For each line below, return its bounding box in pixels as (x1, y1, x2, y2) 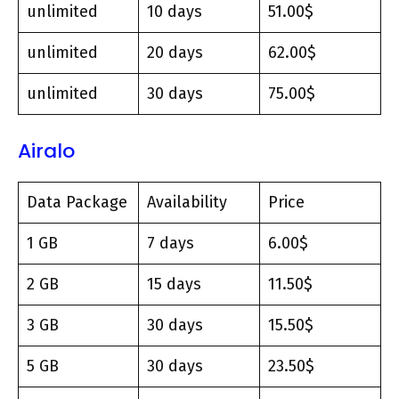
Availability (147, 192, 232, 212)
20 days (147, 43, 208, 62)
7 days (147, 233, 194, 253)
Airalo (18, 137, 80, 165)
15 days (147, 274, 206, 294)
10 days (147, 2, 207, 21)
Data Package (27, 192, 127, 212)
